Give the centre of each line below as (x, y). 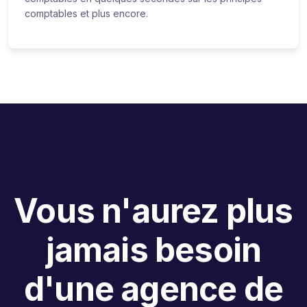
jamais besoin (153, 249)
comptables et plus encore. (86, 13)
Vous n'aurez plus (153, 210)
